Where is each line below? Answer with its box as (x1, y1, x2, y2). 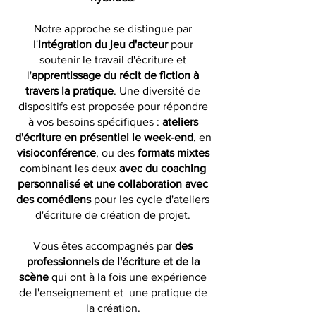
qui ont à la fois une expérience (49, 271, 207, 283)
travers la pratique (25, 85, 114, 97)
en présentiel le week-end (63, 131, 193, 143)
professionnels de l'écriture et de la (26, 255, 200, 267)
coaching (161, 162, 206, 174)
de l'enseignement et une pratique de (18, 286, 207, 298)
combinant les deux (20, 162, 119, 174)
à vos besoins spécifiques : (28, 116, 162, 128)
